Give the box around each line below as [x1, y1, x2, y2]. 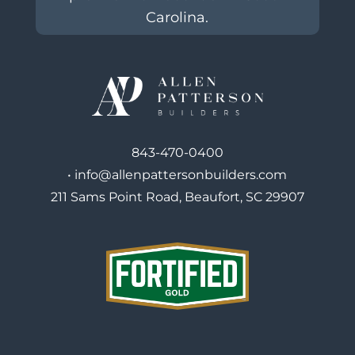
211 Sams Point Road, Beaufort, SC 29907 [50, 189, 304, 204]
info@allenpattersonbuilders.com [74, 166, 288, 182]
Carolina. [146, 9, 209, 26]
